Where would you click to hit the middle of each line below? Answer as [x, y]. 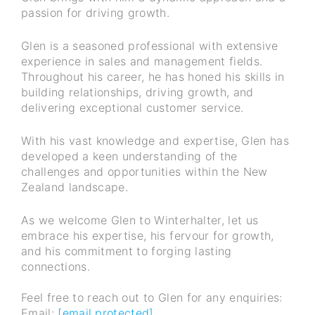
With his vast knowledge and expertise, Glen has [155, 141]
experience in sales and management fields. [142, 62]
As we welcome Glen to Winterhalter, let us [140, 220]
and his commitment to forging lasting [127, 251]
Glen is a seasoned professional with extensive [150, 46]
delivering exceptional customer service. [133, 108]
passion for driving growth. [96, 13]
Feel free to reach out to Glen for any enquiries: [152, 298]
